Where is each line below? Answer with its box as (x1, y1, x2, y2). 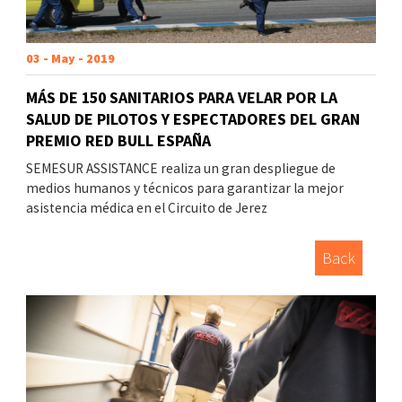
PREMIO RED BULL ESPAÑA (26, 130, 211, 152)
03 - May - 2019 (26, 50, 115, 67)
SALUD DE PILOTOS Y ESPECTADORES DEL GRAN (26, 109, 360, 130)
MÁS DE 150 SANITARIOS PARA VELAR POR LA (26, 87, 337, 109)
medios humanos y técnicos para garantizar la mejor (26, 179, 344, 197)
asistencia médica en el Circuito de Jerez (26, 199, 267, 217)
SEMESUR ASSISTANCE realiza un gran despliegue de (26, 160, 336, 178)
